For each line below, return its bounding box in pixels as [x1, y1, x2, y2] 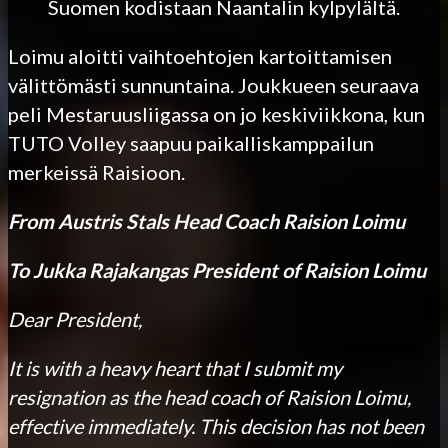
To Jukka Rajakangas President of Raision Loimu [8, 257, 426, 282]
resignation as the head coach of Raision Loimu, [8, 384, 411, 409]
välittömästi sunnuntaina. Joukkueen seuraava [8, 72, 419, 97]
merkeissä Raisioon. [8, 159, 185, 184]
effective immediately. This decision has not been [8, 413, 424, 438]
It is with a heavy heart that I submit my [8, 355, 342, 380]
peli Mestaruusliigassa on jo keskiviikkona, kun [8, 101, 425, 126]
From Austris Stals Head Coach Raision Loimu [8, 208, 405, 233]
